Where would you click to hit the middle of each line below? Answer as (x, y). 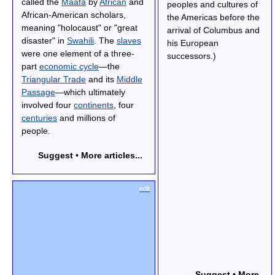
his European (192, 43)
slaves (129, 40)
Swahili (80, 40)
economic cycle (69, 66)
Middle (130, 79)
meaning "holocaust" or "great (79, 27)
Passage (38, 92)
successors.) (191, 56)
